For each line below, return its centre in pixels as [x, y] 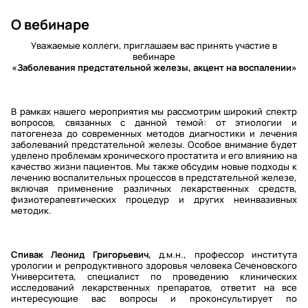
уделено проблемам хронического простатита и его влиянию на [154, 155]
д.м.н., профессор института [224, 254]
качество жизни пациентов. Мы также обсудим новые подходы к [154, 166]
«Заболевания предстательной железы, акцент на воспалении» [154, 67]
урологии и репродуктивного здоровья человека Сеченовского [154, 265]
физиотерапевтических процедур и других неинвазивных [154, 199]
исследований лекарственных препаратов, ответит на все [154, 287]
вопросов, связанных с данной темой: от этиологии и [154, 122]
